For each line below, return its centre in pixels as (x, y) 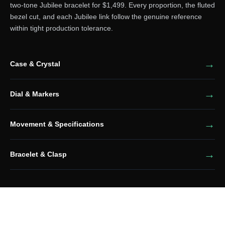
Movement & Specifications (57, 124)
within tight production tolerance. (61, 28)
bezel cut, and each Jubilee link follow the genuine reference (106, 16)
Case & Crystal (35, 64)
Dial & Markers (34, 94)
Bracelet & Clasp (38, 154)
